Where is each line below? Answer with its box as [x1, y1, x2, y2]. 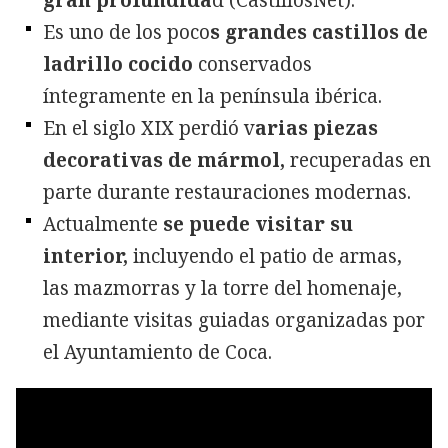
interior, [43, 243, 128, 270]
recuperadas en [285, 147, 431, 174]
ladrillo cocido [43, 51, 193, 78]
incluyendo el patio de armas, [128, 243, 402, 270]
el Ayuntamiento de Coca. [43, 339, 272, 366]
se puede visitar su [163, 211, 353, 238]
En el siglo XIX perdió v [43, 115, 255, 142]
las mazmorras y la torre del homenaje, [43, 275, 402, 302]
